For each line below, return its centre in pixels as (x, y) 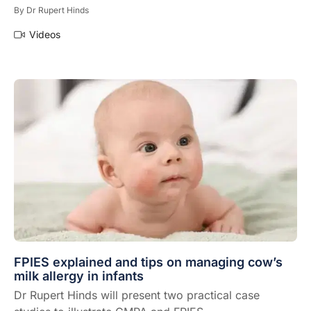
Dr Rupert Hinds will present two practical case (137, 295)
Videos (45, 35)
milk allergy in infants (79, 276)
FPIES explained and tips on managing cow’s (148, 262)
